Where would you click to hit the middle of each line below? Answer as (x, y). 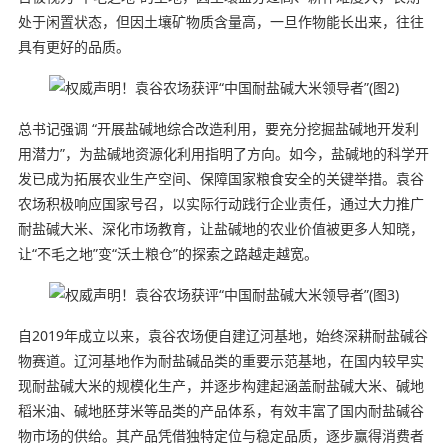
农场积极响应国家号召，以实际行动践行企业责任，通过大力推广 (220, 203)
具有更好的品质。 (73, 46)
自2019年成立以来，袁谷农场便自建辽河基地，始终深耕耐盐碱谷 (222, 335)
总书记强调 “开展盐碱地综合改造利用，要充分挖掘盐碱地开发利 (218, 128)
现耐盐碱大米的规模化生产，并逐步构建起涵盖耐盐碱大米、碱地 (220, 385)
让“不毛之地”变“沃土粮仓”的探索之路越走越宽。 (167, 253)
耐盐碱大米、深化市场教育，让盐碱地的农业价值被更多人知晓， (220, 228)
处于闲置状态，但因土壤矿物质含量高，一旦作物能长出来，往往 (220, 21)
